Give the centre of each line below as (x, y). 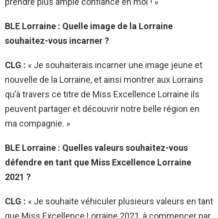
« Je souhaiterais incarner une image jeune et (114, 65)
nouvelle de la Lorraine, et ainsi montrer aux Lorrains (104, 79)
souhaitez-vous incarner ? (57, 40)
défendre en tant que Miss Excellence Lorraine (98, 162)
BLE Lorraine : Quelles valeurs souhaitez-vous (96, 147)
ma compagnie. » (37, 123)
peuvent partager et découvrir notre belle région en (102, 109)
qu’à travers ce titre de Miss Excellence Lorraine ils (102, 94)
